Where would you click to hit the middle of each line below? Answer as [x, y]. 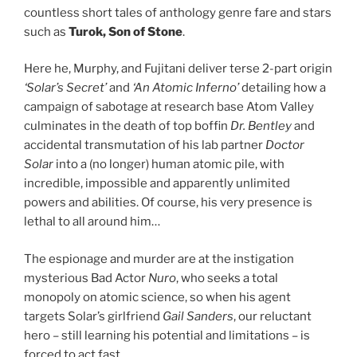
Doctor [285, 145]
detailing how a [284, 88]
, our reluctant [273, 316]
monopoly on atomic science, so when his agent [157, 297]
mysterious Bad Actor [86, 278]
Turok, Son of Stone [126, 31]
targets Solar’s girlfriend [93, 316]
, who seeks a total [227, 278]
